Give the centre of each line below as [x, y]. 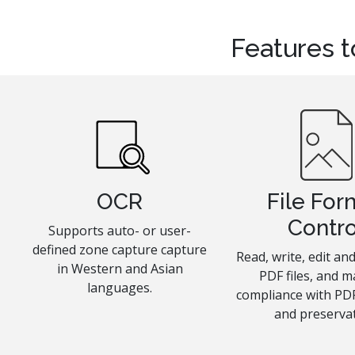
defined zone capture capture [120, 250]
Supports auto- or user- [120, 231]
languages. [120, 288]
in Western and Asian [120, 269]
